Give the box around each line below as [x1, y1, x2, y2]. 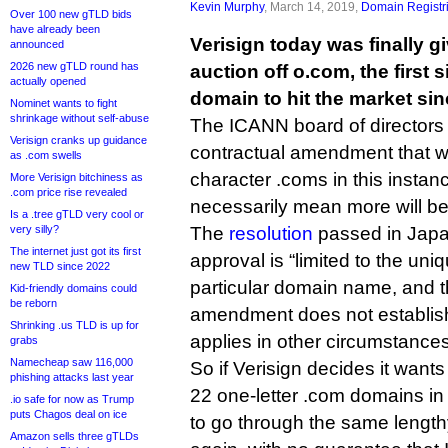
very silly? [10, 223, 59, 235]
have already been [10, 23, 100, 35]
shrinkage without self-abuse [10, 112, 149, 124]
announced [10, 38, 64, 50]
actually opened [10, 75, 86, 87]
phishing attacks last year [10, 371, 134, 383]
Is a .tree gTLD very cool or [10, 208, 144, 220]
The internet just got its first [10, 245, 141, 257]
